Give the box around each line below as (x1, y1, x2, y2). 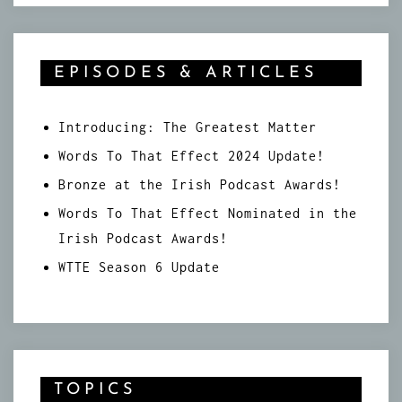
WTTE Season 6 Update (58, 258, 220, 275)
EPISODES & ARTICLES (54, 64, 318, 82)
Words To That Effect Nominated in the (58, 205, 357, 221)
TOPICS (54, 380, 136, 398)
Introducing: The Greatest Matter (58, 118, 317, 135)
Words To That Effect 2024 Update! (58, 147, 325, 163)
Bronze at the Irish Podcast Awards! (58, 176, 341, 192)
